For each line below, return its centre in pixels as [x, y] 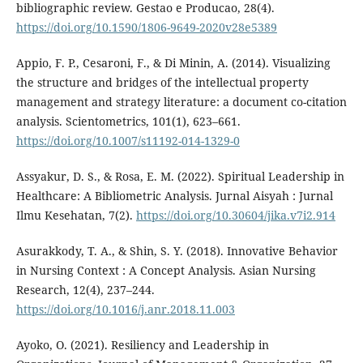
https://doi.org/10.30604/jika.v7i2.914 [235, 215]
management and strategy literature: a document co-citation [181, 101]
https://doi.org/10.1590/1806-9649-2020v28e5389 [146, 27]
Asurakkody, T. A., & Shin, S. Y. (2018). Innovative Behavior [177, 250]
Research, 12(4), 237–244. [85, 289]
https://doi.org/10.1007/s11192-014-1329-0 [128, 140]
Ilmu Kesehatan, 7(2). [76, 215]
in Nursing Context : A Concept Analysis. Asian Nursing [166, 270]
